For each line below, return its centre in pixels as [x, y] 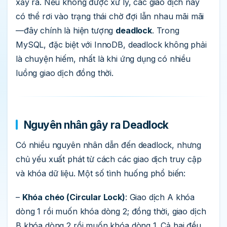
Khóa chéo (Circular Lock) [73, 197]
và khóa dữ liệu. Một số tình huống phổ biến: [101, 174]
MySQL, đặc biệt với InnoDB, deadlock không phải [111, 45]
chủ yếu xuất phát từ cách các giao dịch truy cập [109, 159]
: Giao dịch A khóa [160, 197]
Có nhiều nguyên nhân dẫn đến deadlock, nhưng [109, 145]
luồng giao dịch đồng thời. [65, 73]
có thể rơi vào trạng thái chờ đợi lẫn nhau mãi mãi [110, 16]
